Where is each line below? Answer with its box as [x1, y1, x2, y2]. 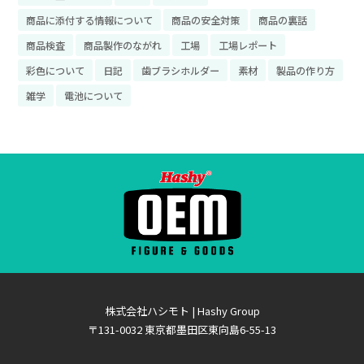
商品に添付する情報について [25, 12, 153, 27]
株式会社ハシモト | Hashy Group [104, 303, 260, 319]
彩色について [25, 63, 84, 77]
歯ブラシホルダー [141, 63, 219, 77]
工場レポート [218, 37, 277, 52]
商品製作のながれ [83, 37, 162, 52]
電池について [63, 88, 123, 102]
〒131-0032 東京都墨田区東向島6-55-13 [88, 322, 276, 338]
